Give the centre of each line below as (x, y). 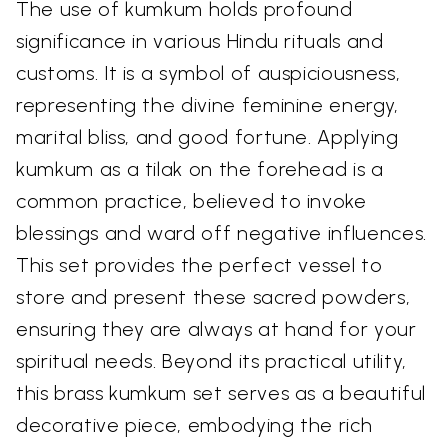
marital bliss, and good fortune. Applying (207, 136)
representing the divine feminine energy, (207, 104)
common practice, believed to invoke (191, 200)
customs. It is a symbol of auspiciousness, (208, 72)
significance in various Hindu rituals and (200, 40)
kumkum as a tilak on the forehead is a (200, 168)
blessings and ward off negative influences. (221, 232)
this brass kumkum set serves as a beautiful (221, 392)
